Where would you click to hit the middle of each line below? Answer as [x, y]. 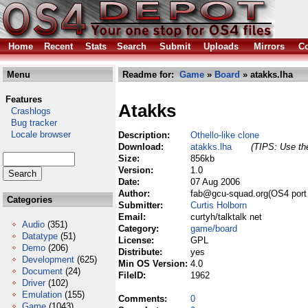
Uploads [221, 46]
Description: [145, 135]
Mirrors [269, 46]
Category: [140, 229]
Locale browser [37, 134]
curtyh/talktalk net [226, 217]
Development [48, 260]
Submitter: [142, 205]
